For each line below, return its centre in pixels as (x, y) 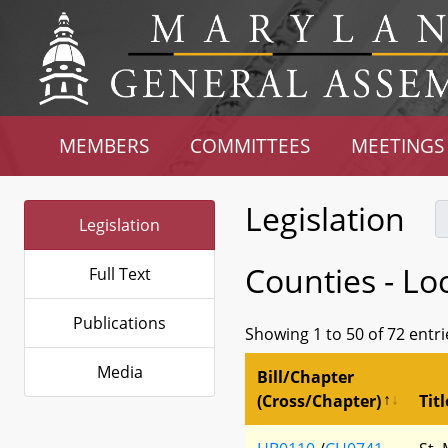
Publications (119, 323)
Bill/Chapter (305, 377)
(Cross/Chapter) (319, 401)
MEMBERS (104, 145)
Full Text (119, 274)
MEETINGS (397, 145)
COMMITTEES (250, 145)
